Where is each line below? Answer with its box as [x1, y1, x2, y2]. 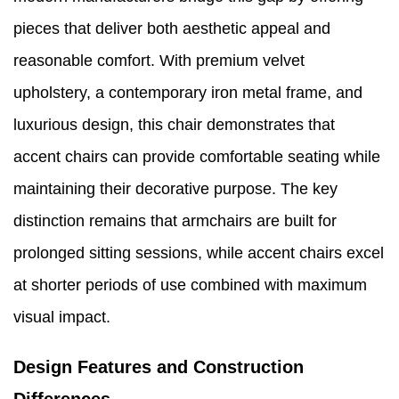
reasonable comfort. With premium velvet [13, 52, 305, 70]
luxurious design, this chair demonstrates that [13, 116, 335, 134]
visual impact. [13, 308, 110, 327]
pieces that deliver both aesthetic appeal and [13, 20, 330, 38]
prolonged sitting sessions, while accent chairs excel [13, 244, 384, 263]
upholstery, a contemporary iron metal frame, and [13, 84, 362, 102]
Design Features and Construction [13, 357, 304, 378]
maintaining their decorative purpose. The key [13, 180, 338, 199]
